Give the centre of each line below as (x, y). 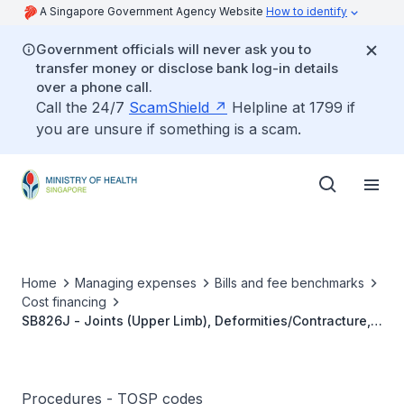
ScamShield (169, 107)
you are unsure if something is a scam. (169, 129)
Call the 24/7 (83, 107)
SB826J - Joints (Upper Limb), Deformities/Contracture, (196, 321)
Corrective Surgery (80, 340)
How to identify (307, 11)
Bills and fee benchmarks (289, 283)
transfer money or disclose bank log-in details (187, 68)
